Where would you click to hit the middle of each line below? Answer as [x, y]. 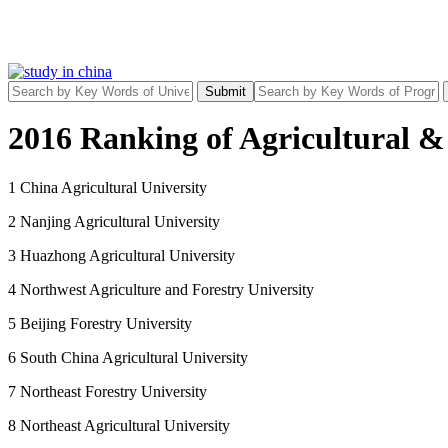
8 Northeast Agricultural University [119, 425]
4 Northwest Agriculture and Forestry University [161, 289]
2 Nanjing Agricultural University [114, 221]
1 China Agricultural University [107, 187]
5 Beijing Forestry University [100, 323]
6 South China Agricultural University [128, 357]
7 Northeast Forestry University [107, 391]
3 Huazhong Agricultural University [121, 255]
